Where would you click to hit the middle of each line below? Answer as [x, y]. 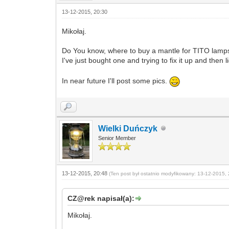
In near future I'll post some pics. [116, 81]
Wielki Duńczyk [128, 128]
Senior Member [117, 138]
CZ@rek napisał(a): [101, 198]
